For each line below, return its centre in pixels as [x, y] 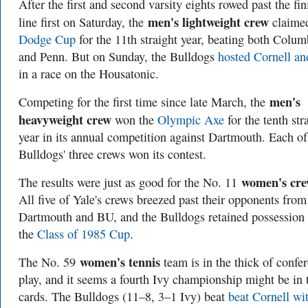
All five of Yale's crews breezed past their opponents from [163, 199]
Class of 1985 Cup [84, 234]
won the [134, 120]
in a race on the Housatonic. [89, 74]
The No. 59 [49, 262]
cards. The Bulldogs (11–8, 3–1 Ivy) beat [123, 296]
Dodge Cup [47, 39]
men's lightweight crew [208, 22]
